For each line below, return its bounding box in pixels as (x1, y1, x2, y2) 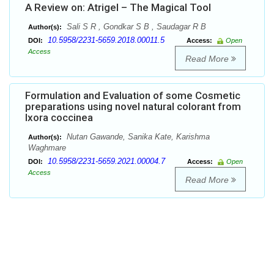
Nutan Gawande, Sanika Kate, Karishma (64, 132, 210, 142)
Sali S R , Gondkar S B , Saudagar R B (64, 22, 206, 32)
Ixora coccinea (25, 111, 93, 124)
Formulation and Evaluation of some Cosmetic (25, 89, 240, 102)
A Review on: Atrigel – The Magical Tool (25, 1, 211, 14)
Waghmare (28, 143, 66, 153)
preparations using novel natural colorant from (25, 100, 241, 113)
